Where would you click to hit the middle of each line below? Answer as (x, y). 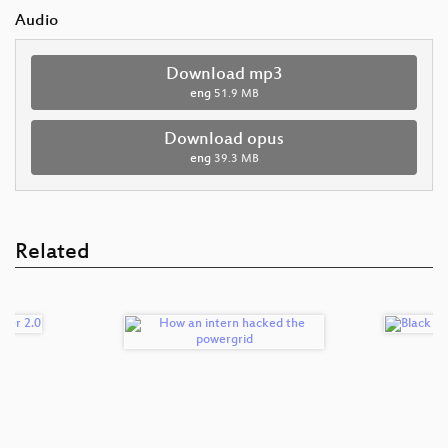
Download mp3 (224, 74)
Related (52, 253)
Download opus (224, 139)
